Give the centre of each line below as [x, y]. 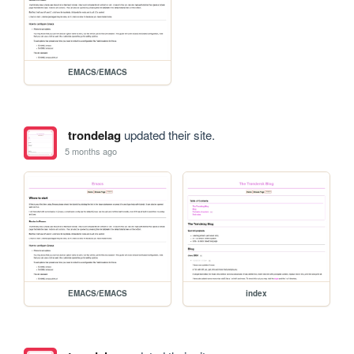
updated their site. [168, 134]
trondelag [94, 135]
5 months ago [91, 151]
